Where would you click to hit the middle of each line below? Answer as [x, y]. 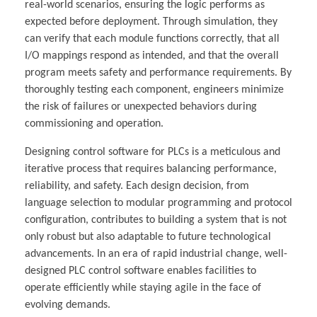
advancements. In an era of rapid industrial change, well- [156, 254]
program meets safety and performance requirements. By [158, 73]
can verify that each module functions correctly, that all [152, 39]
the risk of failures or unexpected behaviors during [141, 106]
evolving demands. [68, 305]
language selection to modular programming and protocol [158, 203]
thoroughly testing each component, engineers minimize [154, 90]
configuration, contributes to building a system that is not [156, 220]
